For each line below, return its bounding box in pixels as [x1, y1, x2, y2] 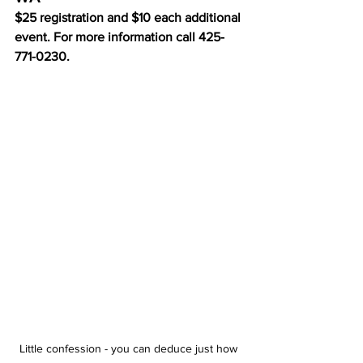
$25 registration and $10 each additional [15, 10, 244, 24]
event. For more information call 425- [15, 29, 224, 44]
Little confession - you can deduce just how [19, 341, 241, 355]
